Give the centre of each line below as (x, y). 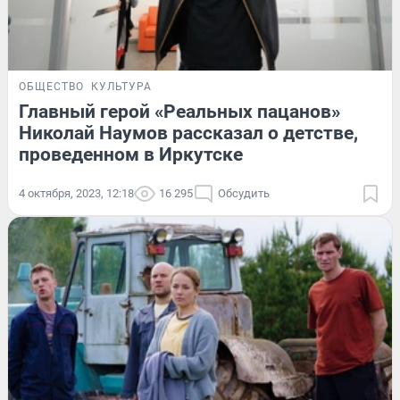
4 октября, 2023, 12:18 (76, 193)
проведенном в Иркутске (131, 154)
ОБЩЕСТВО (51, 86)
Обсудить (244, 193)
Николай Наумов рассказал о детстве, (188, 133)
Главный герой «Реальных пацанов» (179, 111)
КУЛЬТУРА (121, 86)
